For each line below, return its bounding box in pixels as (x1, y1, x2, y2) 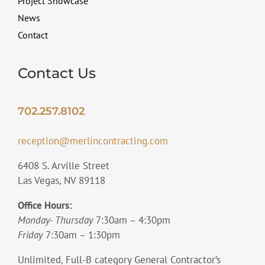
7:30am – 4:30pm (95, 214, 170, 227)
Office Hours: (17, 199, 72, 212)
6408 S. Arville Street (17, 159, 109, 173)
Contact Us (17, 64, 96, 82)
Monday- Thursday (17, 214, 96, 227)
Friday (17, 228, 43, 242)
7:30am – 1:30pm (42, 228, 120, 242)
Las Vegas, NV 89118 (17, 174, 105, 188)
